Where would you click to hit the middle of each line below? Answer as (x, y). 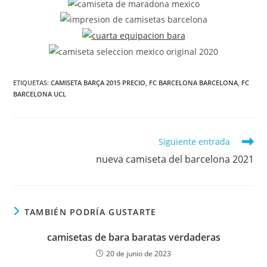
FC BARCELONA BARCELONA (194, 82)
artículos (30, 163)
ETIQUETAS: (32, 82)
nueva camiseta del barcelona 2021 (175, 159)
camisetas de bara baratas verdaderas (133, 237)
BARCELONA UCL (40, 94)
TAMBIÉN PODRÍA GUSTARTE (90, 212)
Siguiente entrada (194, 141)
